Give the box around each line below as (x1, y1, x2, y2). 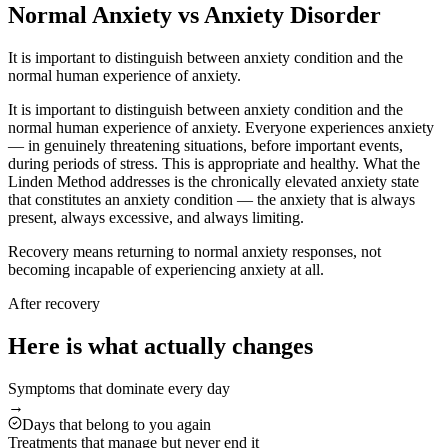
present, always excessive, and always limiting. (8, 209, 304, 227)
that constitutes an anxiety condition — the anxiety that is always (8, 191, 415, 209)
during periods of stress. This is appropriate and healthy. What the (8, 155, 420, 173)
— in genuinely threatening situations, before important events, (8, 137, 403, 155)
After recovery (8, 295, 100, 313)
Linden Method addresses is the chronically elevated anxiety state (8, 173, 419, 191)
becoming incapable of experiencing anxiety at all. (8, 261, 324, 279)
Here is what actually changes (8, 333, 313, 360)
